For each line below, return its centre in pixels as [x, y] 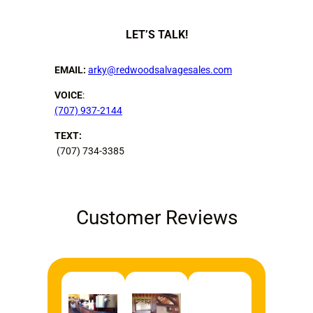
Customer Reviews [156, 218]
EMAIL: [71, 70]
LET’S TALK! [156, 35]
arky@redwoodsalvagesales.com [160, 70]
